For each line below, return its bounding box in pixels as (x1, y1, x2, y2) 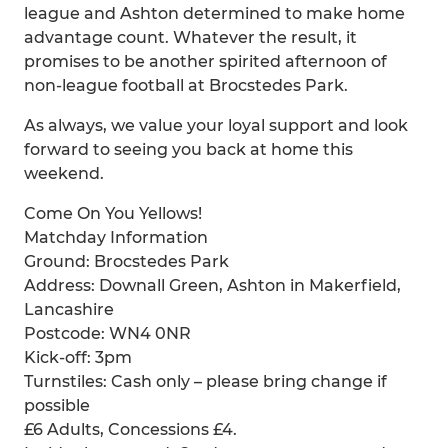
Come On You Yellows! (24, 204, 202, 223)
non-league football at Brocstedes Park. (24, 76, 348, 95)
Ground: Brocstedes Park (24, 252, 229, 271)
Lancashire (24, 300, 114, 319)
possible (24, 396, 90, 415)
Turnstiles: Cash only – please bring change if (24, 372, 387, 391)
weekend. (24, 164, 104, 183)
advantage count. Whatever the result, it (24, 28, 357, 47)
